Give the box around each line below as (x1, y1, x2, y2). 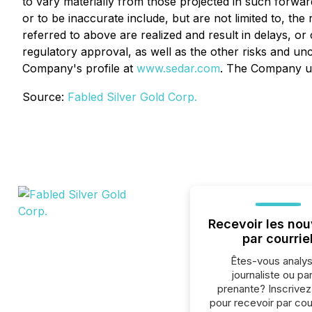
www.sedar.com (136, 61, 220, 75)
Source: (22, 90, 68, 104)
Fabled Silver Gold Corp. (68, 90, 197, 104)
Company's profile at (22, 61, 136, 75)
